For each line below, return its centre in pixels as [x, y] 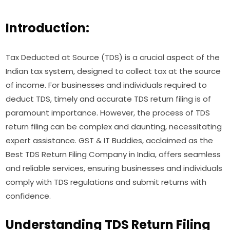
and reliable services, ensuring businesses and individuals [114, 168]
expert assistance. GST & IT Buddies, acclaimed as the [110, 141]
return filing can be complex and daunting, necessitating [114, 127]
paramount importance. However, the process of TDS [108, 113]
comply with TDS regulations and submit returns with [106, 182]
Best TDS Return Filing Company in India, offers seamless [113, 155]
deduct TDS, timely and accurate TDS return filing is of [109, 99]
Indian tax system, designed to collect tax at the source [113, 71]
